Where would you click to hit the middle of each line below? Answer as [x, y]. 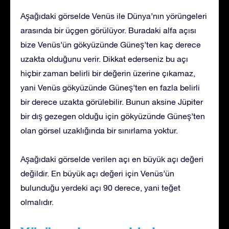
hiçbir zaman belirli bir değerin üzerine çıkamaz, [108, 73]
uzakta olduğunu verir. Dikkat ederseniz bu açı [104, 59]
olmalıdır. [37, 202]
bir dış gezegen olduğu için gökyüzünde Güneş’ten [113, 116]
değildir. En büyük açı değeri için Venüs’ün [97, 173]
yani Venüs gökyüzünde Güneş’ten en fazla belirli [110, 87]
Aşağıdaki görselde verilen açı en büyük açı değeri [112, 159]
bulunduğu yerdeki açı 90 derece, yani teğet [100, 187]
